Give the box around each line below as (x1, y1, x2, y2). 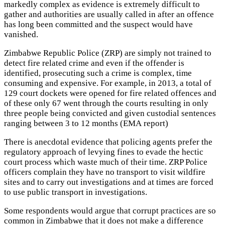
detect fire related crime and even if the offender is (4, 58, 184, 68)
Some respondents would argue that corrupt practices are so (4, 205, 216, 215)
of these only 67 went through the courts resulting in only (4, 98, 208, 108)
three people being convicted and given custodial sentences (4, 108, 216, 119)
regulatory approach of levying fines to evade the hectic (4, 147, 203, 157)
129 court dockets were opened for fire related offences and (4, 88, 216, 98)
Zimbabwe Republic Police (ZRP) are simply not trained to (4, 48, 211, 58)
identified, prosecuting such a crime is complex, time (4, 68, 192, 78)
